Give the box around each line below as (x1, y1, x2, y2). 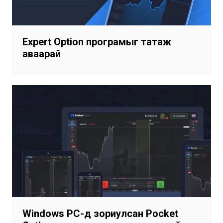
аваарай (22, 48, 61, 60)
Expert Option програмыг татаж (22, 36, 171, 48)
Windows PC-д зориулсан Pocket (22, 208, 178, 220)
